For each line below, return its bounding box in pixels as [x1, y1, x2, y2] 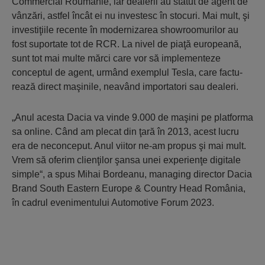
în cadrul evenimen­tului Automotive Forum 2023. [12, 198, 214, 208]
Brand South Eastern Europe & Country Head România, [12, 183, 245, 193]
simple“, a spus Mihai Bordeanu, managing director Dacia [12, 169, 252, 179]
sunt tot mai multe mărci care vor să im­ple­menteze [12, 53, 221, 63]
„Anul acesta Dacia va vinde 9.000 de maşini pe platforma [12, 112, 253, 122]
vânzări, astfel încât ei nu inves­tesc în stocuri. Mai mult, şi [12, 11, 250, 21]
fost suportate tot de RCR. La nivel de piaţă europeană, [12, 39, 241, 49]
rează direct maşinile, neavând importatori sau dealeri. [12, 82, 241, 92]
